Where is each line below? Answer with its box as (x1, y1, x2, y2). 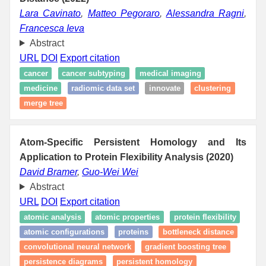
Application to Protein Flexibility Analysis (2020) (20, 151, 233, 162)
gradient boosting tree (145, 242, 226, 251)
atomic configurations (23, 227, 104, 236)
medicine (23, 83, 58, 93)
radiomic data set (71, 83, 135, 93)
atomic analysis (23, 212, 81, 221)
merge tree (23, 98, 63, 107)
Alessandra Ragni (166, 8, 245, 18)
